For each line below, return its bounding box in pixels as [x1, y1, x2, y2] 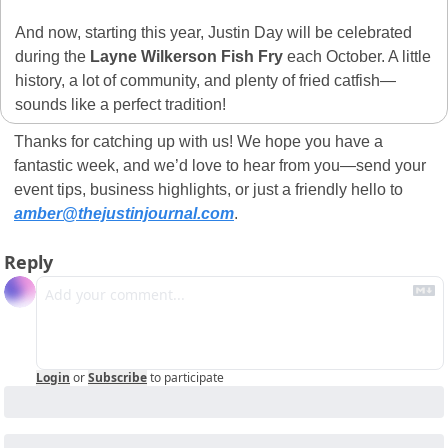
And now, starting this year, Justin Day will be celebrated [15, 24, 412, 42]
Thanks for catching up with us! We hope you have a [14, 133, 383, 151]
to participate [150, 369, 224, 387]
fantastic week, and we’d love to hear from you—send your [14, 157, 426, 175]
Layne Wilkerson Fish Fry [90, 48, 283, 66]
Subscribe [88, 369, 147, 387]
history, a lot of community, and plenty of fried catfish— [15, 72, 396, 90]
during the [15, 48, 90, 66]
